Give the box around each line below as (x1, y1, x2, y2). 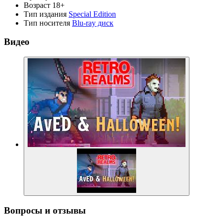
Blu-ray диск (72, 18, 113, 27)
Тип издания (24, 9, 67, 18)
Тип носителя (24, 18, 70, 27)
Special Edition (69, 9, 116, 18)
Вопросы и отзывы (4, 205, 86, 216)
